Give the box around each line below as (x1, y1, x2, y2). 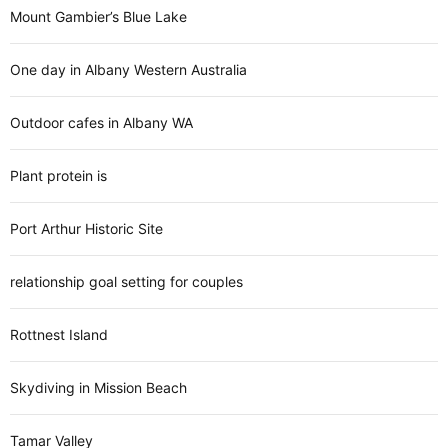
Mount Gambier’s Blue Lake (10, 8, 187, 25)
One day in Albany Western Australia (10, 61, 247, 78)
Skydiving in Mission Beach (10, 379, 187, 396)
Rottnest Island (10, 326, 108, 343)
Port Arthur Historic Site (10, 220, 163, 237)
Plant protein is (10, 167, 107, 184)
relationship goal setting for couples (10, 273, 243, 290)
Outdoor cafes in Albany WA (10, 114, 193, 131)
